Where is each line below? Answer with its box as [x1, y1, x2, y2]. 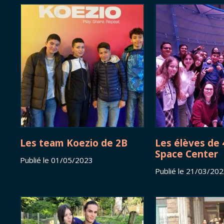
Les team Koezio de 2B [20, 136, 127, 149]
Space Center [155, 147, 218, 160]
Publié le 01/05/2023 [20, 155, 93, 165]
